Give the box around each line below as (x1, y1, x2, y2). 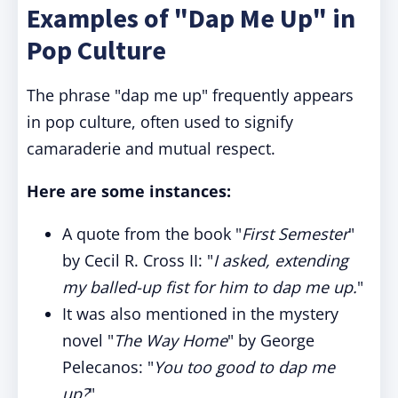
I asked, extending (213, 250, 348, 271)
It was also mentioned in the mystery (62, 303, 338, 324)
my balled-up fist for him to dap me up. (62, 276, 357, 298)
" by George (227, 330, 314, 351)
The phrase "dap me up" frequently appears (27, 84, 354, 106)
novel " (62, 330, 114, 351)
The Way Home (114, 330, 227, 351)
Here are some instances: (27, 180, 231, 202)
